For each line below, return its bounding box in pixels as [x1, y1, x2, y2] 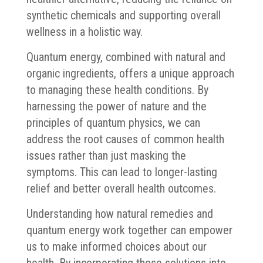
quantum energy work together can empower [26, 222, 232, 237]
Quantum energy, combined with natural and [26, 49, 225, 64]
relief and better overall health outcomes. [26, 181, 216, 195]
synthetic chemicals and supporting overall [26, 8, 221, 22]
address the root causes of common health [26, 131, 224, 146]
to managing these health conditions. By [26, 82, 208, 97]
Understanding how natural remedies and [26, 206, 213, 221]
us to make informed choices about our [26, 239, 207, 254]
